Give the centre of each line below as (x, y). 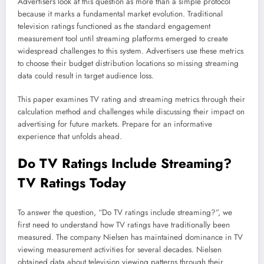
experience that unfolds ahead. (70, 137)
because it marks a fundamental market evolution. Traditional (120, 14)
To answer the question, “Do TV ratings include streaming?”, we (125, 212)
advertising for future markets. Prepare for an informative (115, 124)
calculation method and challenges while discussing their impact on (131, 112)
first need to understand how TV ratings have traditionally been (124, 225)
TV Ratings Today (72, 183)
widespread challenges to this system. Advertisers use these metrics (131, 51)
